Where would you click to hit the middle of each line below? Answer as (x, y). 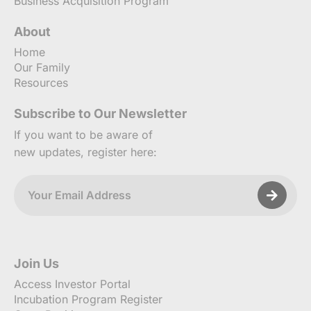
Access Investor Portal (72, 284)
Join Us (36, 263)
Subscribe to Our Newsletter (100, 114)
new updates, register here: (85, 152)
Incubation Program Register (88, 299)
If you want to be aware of (83, 135)
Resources (41, 83)
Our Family (42, 68)
